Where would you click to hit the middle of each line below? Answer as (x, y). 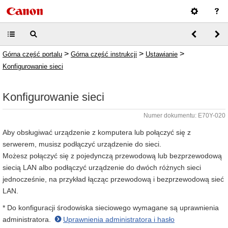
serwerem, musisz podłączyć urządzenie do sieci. (82, 144)
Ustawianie (162, 54)
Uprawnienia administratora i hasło (119, 219)
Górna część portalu (32, 54)
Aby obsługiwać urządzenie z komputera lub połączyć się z (97, 132)
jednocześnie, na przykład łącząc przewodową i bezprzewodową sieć (113, 179)
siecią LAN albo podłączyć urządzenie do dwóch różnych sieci (102, 167)
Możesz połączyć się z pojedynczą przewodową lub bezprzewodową (112, 156)
